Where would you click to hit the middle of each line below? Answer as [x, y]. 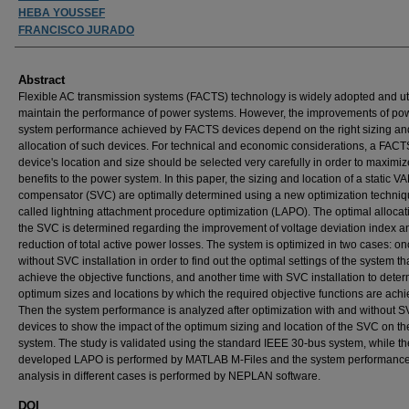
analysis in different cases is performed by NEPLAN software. [169, 376]
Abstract [42, 79]
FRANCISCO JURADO [76, 30]
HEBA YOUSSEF [62, 12]
